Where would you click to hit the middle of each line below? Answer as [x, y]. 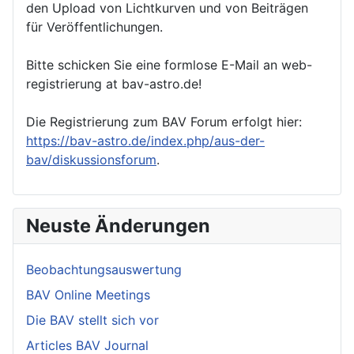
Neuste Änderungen [118, 225]
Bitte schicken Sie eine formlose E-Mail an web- [169, 64]
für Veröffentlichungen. [94, 26]
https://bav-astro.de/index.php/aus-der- [145, 140]
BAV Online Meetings [88, 294]
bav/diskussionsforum [91, 159]
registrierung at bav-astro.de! [114, 83]
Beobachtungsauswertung [104, 269]
